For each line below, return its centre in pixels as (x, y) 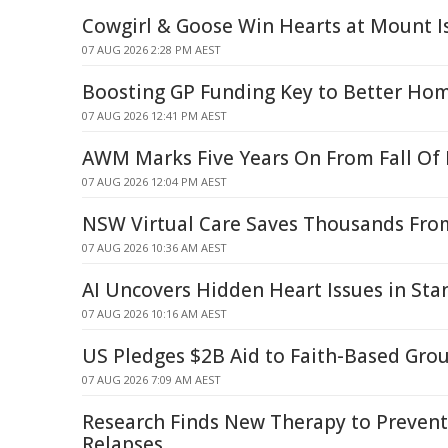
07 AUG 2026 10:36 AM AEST (154, 247)
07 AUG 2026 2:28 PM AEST (151, 49)
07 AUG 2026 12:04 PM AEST (154, 181)
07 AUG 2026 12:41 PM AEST (154, 115)
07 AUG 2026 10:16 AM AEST (154, 313)
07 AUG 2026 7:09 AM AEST (151, 379)
